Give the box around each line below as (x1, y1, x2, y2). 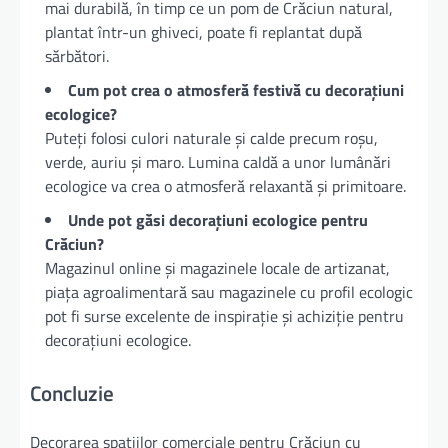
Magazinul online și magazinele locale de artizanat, (45, 256, 390, 281)
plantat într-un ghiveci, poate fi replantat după (45, 20, 362, 45)
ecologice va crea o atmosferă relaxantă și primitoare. (45, 174, 406, 199)
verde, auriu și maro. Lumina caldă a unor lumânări (45, 150, 391, 175)
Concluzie (30, 376, 114, 409)
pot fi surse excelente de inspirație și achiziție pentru (45, 304, 404, 329)
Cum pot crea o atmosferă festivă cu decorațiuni (68, 78, 404, 103)
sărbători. (45, 44, 109, 69)
